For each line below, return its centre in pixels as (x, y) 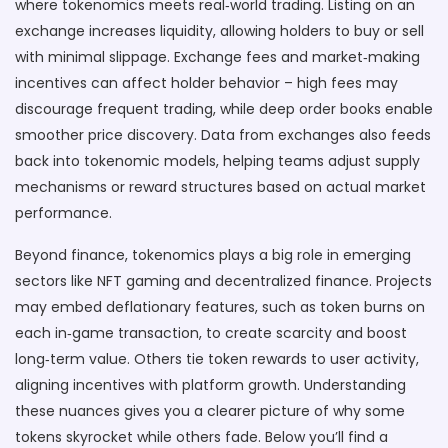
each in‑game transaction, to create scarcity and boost (211, 333)
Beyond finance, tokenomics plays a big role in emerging (213, 255)
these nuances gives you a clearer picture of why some (210, 411)
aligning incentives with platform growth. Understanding (210, 385)
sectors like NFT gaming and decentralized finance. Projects (223, 281)
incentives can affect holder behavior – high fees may (206, 83)
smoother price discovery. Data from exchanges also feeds (223, 135)
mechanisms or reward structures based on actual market (220, 187)
